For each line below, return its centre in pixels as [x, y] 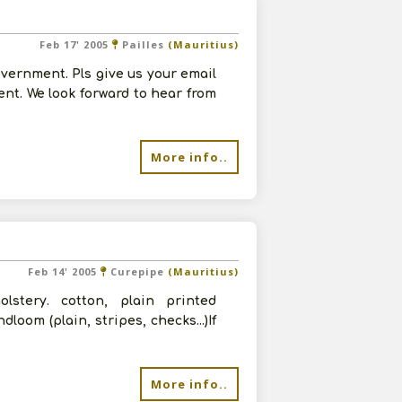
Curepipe [137, 271]
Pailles [143, 44]
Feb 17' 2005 [76, 44]
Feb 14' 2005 [64, 271]
